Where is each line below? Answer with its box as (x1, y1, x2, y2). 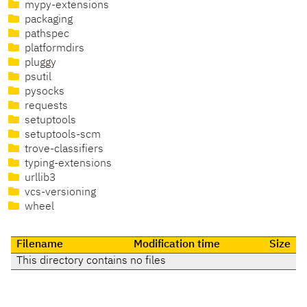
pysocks (22, 86, 64, 98)
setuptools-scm (22, 130, 101, 141)
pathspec (22, 29, 69, 40)
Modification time (134, 239, 220, 251)
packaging (22, 14, 73, 26)
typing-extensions (22, 158, 112, 170)
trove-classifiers (22, 144, 103, 156)
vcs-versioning (22, 187, 96, 199)
